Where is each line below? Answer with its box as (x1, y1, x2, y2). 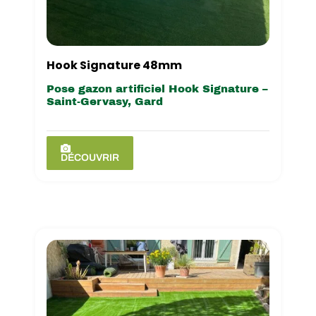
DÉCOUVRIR (60, 152, 119, 163)
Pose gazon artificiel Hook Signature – (46, 83, 268, 95)
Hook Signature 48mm (46, 56, 182, 73)
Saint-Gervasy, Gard (46, 95, 163, 107)
